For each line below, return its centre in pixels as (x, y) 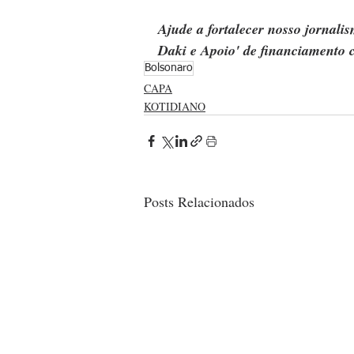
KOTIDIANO (175, 106)
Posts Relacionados (199, 201)
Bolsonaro (169, 68)
